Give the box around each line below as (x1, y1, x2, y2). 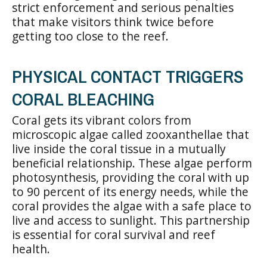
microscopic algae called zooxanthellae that (12, 126, 249, 142)
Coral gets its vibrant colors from (12, 111, 191, 128)
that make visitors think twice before (12, 13, 214, 30)
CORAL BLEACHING (12, 86, 154, 111)
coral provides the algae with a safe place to (12, 197, 252, 214)
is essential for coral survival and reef (12, 226, 215, 243)
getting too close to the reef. (12, 27, 169, 44)
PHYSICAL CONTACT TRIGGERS (12, 64, 244, 88)
